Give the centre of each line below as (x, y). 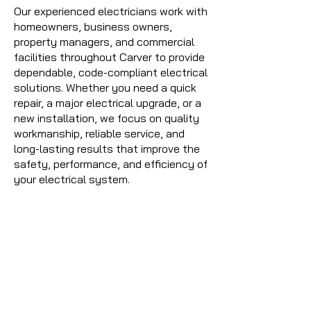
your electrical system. (72, 179)
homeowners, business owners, (93, 26)
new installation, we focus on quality (107, 118)
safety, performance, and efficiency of (111, 164)
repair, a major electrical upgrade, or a (108, 103)
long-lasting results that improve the (107, 149)
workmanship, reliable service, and (99, 133)
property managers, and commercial (104, 42)
